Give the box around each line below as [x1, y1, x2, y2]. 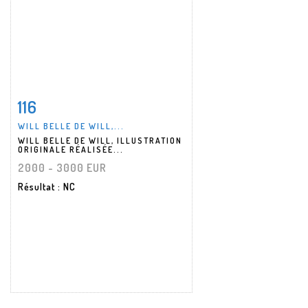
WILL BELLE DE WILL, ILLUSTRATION [18, 135, 182, 146]
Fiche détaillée [27, 98, 96, 109]
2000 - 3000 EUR [18, 160, 107, 175]
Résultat [18, 180, 58, 192]
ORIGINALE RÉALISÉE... [18, 144, 124, 155]
